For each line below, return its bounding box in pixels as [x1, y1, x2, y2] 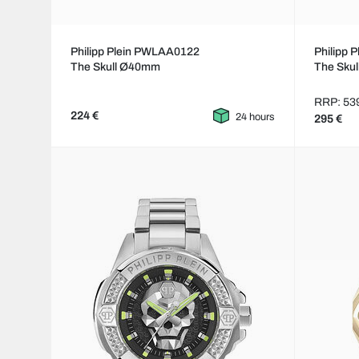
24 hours [236, 111, 276, 123]
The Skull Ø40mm [71, 61, 160, 74]
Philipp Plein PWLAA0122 [71, 46, 200, 58]
